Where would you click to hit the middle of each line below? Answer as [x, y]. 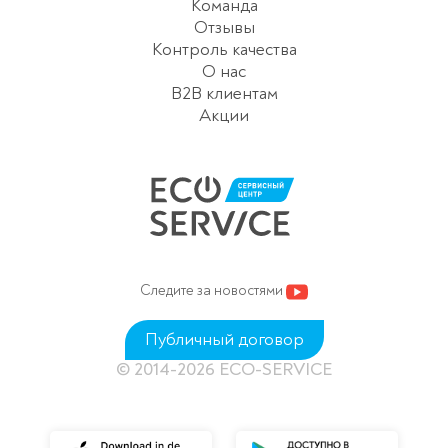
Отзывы [224, 27]
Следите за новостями [213, 291]
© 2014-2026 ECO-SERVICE [224, 369]
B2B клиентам [224, 93]
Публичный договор [224, 339]
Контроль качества [224, 49]
